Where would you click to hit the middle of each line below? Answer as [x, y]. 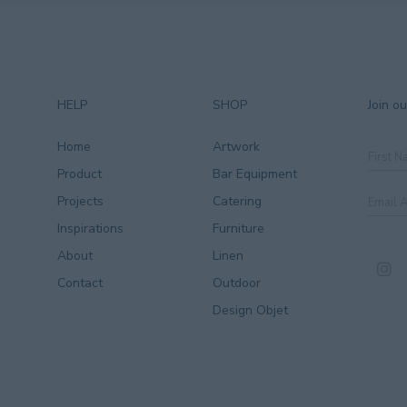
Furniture [238, 228]
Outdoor [237, 283]
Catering [237, 201]
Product [79, 174]
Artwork [236, 147]
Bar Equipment [255, 174]
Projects [80, 201]
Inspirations [90, 228]
